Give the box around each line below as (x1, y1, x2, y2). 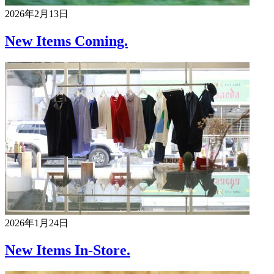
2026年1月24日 (5, 218, 68, 229)
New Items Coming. (5, 33, 128, 50)
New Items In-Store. (5, 242, 130, 259)
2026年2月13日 (5, 9, 68, 20)
